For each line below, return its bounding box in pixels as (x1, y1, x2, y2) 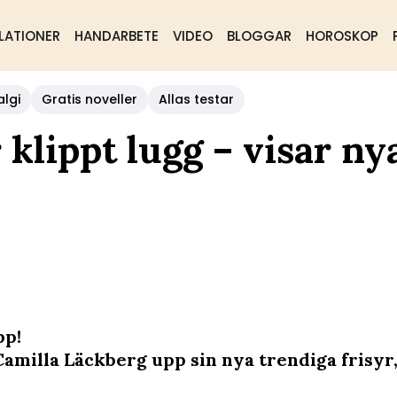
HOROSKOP (305, 27, 378, 45)
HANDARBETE (74, 27, 159, 45)
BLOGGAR (226, 27, 292, 45)
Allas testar (159, 90, 234, 108)
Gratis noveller (42, 90, 137, 108)
